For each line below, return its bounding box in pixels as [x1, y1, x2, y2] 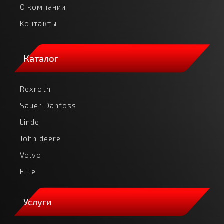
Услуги [23, 196, 51, 207]
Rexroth [20, 84, 51, 93]
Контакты [20, 18, 57, 28]
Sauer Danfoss [20, 100, 77, 110]
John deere [20, 133, 61, 143]
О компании [20, 2, 66, 11]
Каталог [23, 52, 58, 64]
